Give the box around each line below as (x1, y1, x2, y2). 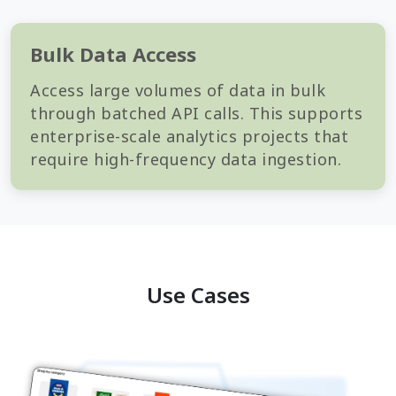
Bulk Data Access (30, 41, 196, 68)
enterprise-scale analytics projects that (30, 126, 348, 148)
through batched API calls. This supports (30, 103, 362, 125)
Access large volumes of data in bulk (30, 80, 325, 102)
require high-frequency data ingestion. (30, 148, 341, 171)
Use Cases (146, 280, 250, 310)
